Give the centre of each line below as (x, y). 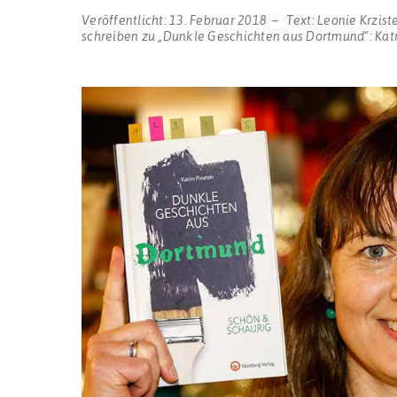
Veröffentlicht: (125, 19)
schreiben (110, 35)
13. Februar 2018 (218, 19)
